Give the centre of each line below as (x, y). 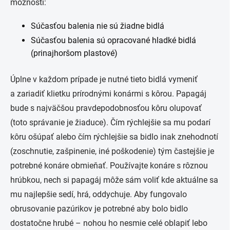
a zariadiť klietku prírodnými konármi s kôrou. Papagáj (108, 94)
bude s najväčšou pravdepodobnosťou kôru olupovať (106, 108)
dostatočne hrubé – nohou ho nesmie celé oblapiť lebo (109, 223)
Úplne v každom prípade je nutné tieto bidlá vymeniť (104, 79)
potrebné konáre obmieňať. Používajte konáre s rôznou (109, 166)
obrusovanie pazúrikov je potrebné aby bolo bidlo (99, 209)
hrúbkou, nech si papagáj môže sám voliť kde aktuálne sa (114, 180)
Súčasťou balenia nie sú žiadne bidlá (98, 26)
